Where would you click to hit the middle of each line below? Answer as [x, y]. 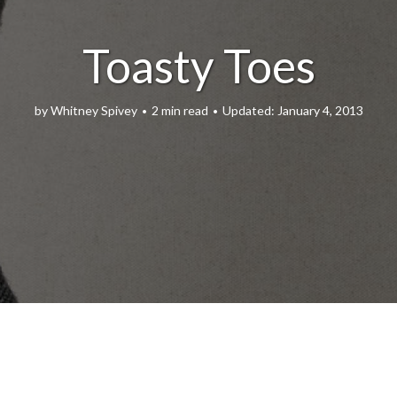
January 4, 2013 [320, 110]
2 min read [179, 110]
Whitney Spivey [93, 110]
